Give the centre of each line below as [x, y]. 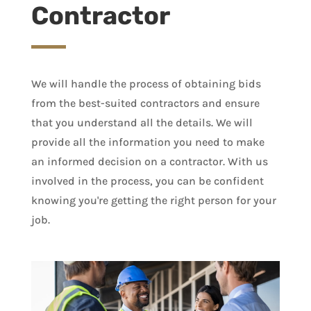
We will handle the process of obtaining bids [146, 83]
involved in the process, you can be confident [147, 180]
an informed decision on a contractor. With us [149, 161]
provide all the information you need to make [148, 142]
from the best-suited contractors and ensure [145, 103]
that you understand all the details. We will [142, 122]
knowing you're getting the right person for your [153, 200]
